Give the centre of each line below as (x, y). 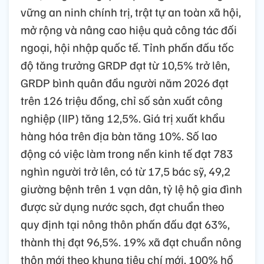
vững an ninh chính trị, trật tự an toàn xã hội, (131, 11)
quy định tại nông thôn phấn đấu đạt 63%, (125, 224)
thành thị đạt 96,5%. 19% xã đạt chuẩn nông (131, 241)
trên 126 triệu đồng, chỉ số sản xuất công (122, 100)
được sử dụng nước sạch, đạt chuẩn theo (123, 206)
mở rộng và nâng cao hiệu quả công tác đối (129, 29)
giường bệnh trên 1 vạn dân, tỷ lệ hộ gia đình (131, 188)
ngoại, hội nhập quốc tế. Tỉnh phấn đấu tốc (127, 47)
